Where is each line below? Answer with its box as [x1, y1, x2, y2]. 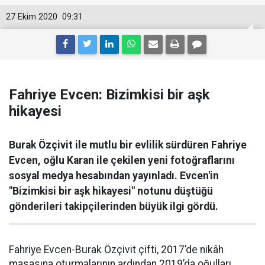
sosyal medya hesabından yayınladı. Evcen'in [9, 170, 219, 182]
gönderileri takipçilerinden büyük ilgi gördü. [9, 201, 218, 212]
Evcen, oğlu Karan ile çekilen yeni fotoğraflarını [9, 154, 235, 166]
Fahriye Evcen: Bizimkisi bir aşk [9, 86, 210, 103]
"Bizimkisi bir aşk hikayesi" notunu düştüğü [9, 185, 213, 197]
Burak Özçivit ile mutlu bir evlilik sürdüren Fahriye [9, 139, 247, 151]
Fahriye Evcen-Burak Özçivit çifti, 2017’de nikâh [9, 244, 224, 256]
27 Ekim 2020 [6, 12, 57, 22]
